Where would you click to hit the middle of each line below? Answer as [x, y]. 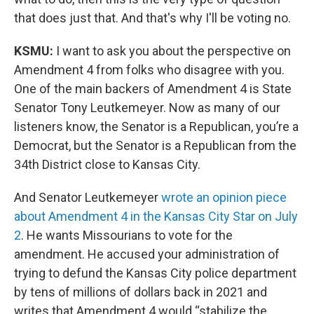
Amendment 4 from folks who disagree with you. [149, 69]
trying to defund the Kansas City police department [155, 273]
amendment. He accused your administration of [147, 254]
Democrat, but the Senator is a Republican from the [155, 145]
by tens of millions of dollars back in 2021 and [141, 292]
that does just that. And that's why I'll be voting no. [152, 18]
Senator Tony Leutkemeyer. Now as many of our [147, 107]
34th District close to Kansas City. [107, 164]
